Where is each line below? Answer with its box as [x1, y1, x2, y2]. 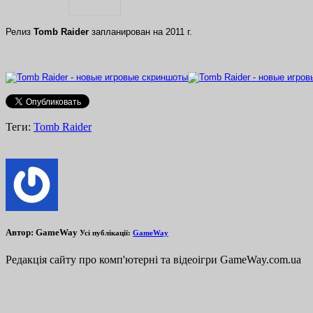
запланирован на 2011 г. [89, 27, 192, 38]
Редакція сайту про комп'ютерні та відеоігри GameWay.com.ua [6, 253, 301, 265]
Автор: [6, 226, 34, 238]
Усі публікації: [80, 228, 133, 237]
